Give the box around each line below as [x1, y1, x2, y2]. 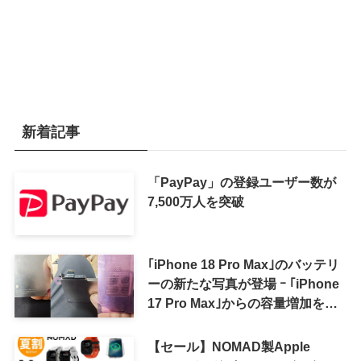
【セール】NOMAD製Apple [147, 338, 310, 354]
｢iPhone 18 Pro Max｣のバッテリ [147, 256, 339, 272]
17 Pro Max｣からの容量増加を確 [147, 295, 338, 310]
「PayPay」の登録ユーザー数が [147, 175, 336, 190]
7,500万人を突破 [147, 194, 244, 210]
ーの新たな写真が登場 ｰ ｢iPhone [147, 276, 339, 291]
